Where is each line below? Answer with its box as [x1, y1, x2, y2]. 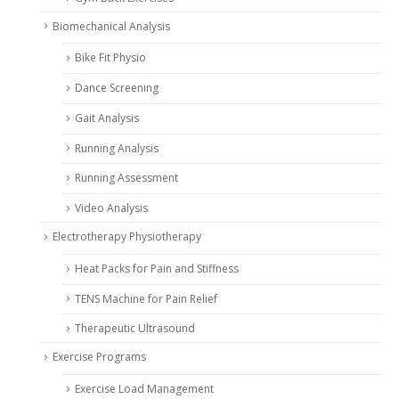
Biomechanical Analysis [53, 18, 170, 34]
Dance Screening [75, 80, 159, 96]
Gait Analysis [75, 110, 139, 126]
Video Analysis [75, 200, 148, 216]
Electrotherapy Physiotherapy [53, 228, 201, 244]
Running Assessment [75, 170, 178, 186]
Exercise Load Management [75, 380, 214, 396]
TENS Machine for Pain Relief [75, 290, 217, 306]
